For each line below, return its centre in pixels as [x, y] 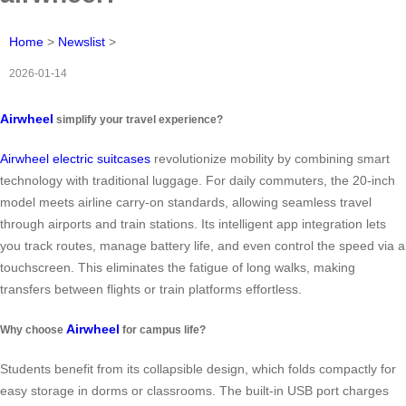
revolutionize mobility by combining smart [270, 159]
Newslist [82, 41]
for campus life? [163, 329]
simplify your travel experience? [138, 119]
